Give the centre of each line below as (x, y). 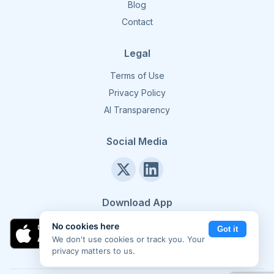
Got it (228, 229)
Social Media (137, 141)
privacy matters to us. (94, 251)
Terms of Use (137, 76)
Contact (137, 22)
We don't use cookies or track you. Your (128, 239)
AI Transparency (137, 110)
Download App (137, 202)
